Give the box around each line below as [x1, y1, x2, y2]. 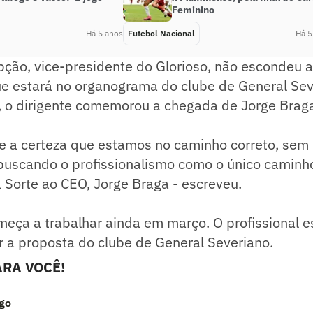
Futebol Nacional [128, 27, 195, 38]
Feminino [172, 3, 214, 16]
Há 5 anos [86, 27, 123, 38]
